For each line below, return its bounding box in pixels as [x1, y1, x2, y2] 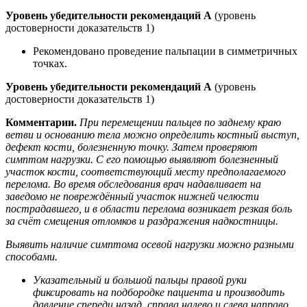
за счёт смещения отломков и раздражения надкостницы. [5, 214, 278, 227]
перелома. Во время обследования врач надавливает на [5, 177, 261, 190]
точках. [33, 57, 67, 69]
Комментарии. [5, 116, 77, 128]
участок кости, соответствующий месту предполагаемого [5, 165, 286, 177]
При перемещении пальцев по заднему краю [79, 116, 281, 128]
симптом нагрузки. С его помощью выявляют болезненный [5, 153, 278, 165]
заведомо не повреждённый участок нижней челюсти [5, 190, 259, 202]
